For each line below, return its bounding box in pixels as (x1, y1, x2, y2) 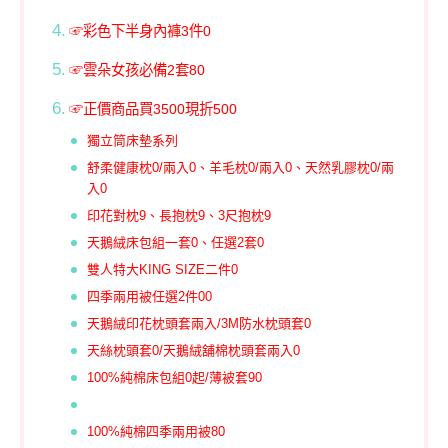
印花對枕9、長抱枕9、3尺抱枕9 (87, 208, 272, 223)
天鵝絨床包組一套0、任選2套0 (87, 235, 265, 250)
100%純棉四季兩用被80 (87, 424, 226, 439)
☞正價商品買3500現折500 (68, 101, 237, 117)
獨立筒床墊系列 (87, 133, 179, 148)
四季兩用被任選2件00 (87, 289, 213, 304)
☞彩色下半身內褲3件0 (68, 23, 211, 39)
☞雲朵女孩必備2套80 (68, 62, 205, 78)
